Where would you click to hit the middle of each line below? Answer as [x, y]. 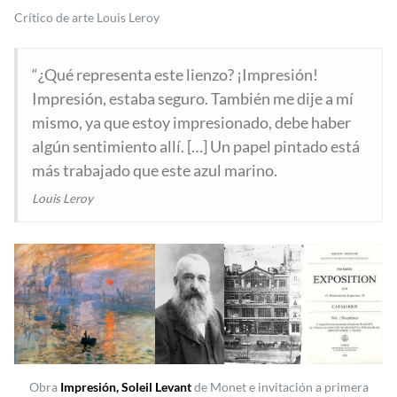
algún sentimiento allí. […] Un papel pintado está [196, 147]
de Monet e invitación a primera [280, 387]
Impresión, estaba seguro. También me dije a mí [193, 99]
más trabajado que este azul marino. [155, 171]
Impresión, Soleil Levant [125, 387]
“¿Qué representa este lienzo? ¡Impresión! [175, 75]
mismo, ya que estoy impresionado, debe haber [191, 123]
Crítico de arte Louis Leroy [87, 18]
